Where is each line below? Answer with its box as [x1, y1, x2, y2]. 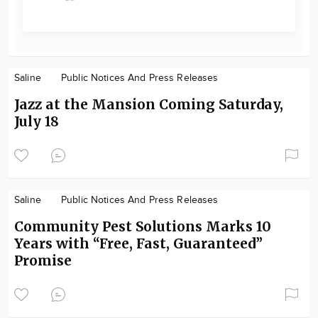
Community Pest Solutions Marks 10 [14, 217, 271, 235]
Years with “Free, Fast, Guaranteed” [14, 234, 263, 252]
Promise [14, 251, 72, 269]
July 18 [14, 112, 59, 130]
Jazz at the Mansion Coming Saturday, [14, 95, 283, 113]
